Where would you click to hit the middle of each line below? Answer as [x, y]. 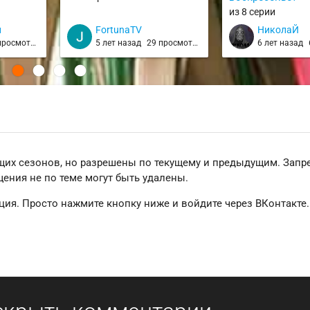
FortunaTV [119, 30]
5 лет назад [120, 43]
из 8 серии [253, 12]
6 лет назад [282, 43]
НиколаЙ [279, 30]
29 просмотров [170, 43]
